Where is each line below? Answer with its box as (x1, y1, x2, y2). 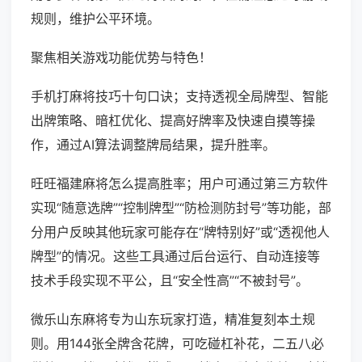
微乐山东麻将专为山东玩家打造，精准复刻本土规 (31, 311, 315, 328)
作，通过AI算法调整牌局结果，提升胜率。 (31, 137, 276, 154)
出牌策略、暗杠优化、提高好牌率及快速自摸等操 (31, 112, 315, 129)
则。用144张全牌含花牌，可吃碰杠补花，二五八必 (31, 335, 324, 352)
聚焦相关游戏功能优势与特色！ (31, 49, 212, 66)
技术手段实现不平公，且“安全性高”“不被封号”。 (31, 272, 309, 289)
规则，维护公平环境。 (31, 11, 160, 27)
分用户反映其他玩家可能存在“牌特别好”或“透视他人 (31, 224, 330, 241)
